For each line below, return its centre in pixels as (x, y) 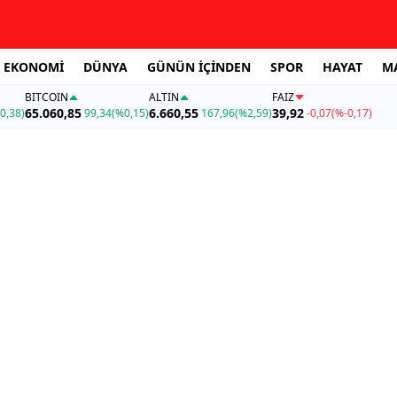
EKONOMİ (34, 66)
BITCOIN (46, 97)
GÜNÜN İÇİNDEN (199, 66)
